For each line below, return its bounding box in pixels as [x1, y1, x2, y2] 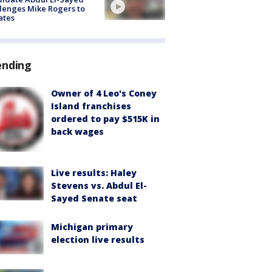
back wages [51, 125, 104, 137]
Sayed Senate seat [51, 192, 137, 204]
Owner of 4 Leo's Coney [51, 87, 157, 99]
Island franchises [51, 100, 131, 112]
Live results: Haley [51, 166, 137, 178]
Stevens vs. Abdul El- [51, 179, 147, 191]
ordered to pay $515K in [51, 112, 160, 124]
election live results [51, 233, 144, 245]
